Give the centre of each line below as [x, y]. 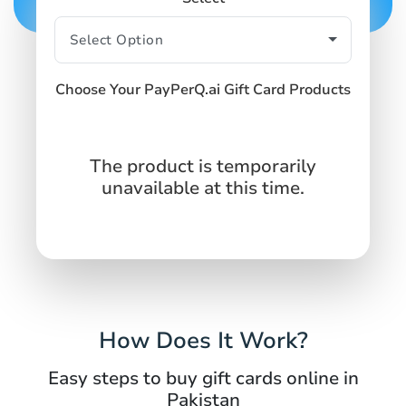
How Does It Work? [203, 340]
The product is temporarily [203, 166]
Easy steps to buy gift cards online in [203, 378]
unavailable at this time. [203, 188]
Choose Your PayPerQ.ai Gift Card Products [203, 89]
